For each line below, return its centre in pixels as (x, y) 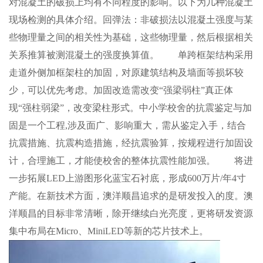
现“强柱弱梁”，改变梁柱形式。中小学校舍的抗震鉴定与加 (130, 107)
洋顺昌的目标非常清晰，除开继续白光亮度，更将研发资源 (131, 213)
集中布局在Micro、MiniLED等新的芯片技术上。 (108, 231)
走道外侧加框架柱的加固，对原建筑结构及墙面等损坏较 (126, 72)
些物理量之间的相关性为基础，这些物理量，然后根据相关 (131, 37)
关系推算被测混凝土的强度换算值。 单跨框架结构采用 (131, 55)
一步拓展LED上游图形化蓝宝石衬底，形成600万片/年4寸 (127, 178)
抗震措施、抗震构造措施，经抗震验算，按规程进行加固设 (131, 143)
